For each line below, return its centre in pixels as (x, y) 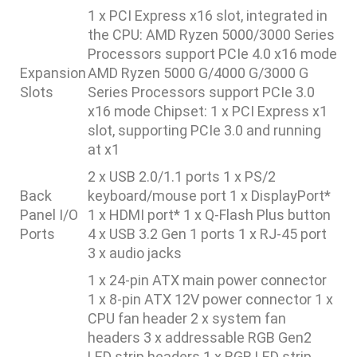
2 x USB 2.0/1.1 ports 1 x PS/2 (182, 177)
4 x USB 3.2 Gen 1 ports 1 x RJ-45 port (207, 234)
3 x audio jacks (135, 253)
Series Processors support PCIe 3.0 (201, 92)
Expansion (53, 73)
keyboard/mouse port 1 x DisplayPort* (209, 196)
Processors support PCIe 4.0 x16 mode (212, 54)
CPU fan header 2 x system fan (187, 318)
